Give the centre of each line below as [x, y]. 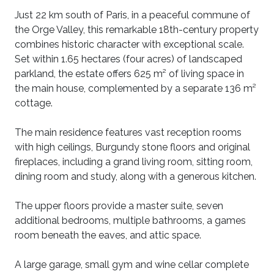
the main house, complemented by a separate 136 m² [135, 88]
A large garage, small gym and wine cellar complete [132, 265]
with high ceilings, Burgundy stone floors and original [132, 147]
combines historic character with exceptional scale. [129, 44]
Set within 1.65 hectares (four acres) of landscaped [128, 59]
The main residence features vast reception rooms [128, 132]
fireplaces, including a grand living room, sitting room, [134, 162]
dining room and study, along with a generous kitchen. [135, 176]
